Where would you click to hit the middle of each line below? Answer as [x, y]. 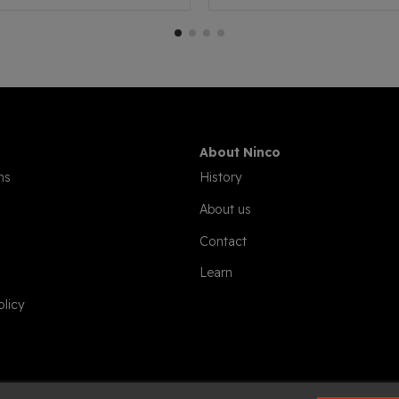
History [221, 178]
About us [225, 209]
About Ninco [240, 153]
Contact [223, 241]
